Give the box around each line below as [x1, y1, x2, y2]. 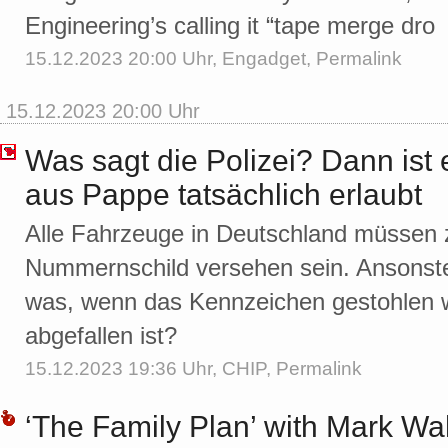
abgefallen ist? [25, 322, 177, 350]
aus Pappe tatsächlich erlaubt [25, 178, 422, 212]
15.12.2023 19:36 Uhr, [25, 358, 222, 380]
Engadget [222, 48, 306, 70]
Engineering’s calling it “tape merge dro [25, 12, 435, 40]
